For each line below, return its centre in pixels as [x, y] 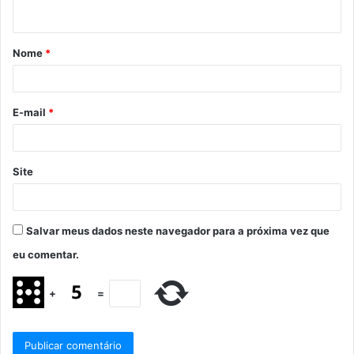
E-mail [30, 113]
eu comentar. [46, 255]
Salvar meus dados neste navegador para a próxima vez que [178, 231]
